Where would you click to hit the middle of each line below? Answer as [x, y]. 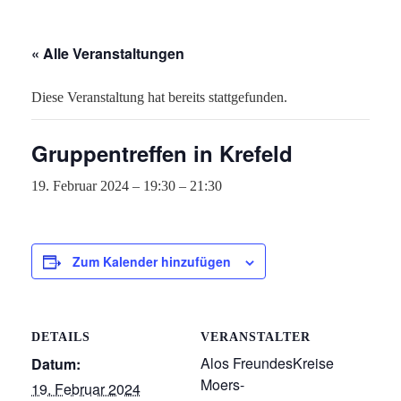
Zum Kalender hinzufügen [152, 261]
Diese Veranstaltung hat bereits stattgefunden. [159, 97]
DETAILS [61, 337]
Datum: [56, 364]
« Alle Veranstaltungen [108, 53]
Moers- [222, 384]
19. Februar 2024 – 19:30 [103, 186]
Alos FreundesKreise [267, 363]
